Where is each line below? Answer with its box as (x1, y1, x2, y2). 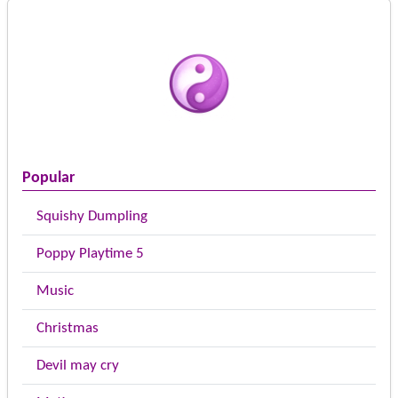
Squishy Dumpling (36, 209, 147, 225)
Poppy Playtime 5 (36, 246, 144, 262)
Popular (22, 170, 75, 187)
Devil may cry (36, 358, 119, 374)
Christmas (36, 321, 99, 337)
